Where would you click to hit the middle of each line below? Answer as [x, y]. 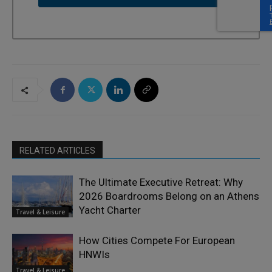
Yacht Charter [110, 210]
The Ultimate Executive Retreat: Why [161, 182]
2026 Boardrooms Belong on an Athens [169, 196]
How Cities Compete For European [157, 241]
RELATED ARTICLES [57, 151]
